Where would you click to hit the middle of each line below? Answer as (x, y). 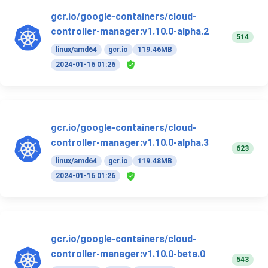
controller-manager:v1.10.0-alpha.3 (130, 143)
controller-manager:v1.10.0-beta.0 (128, 254)
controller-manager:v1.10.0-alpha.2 (130, 32)
